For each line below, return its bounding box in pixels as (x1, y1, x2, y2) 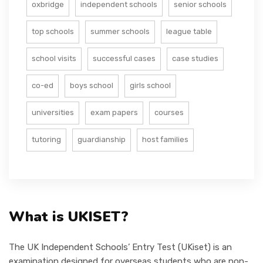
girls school (130, 81, 171, 90)
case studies (172, 54, 218, 63)
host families (142, 135, 188, 144)
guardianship (77, 135, 126, 144)
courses (154, 108, 184, 117)
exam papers (90, 108, 138, 117)
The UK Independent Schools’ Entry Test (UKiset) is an (9, 242, 232, 252)
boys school (70, 81, 113, 90)
